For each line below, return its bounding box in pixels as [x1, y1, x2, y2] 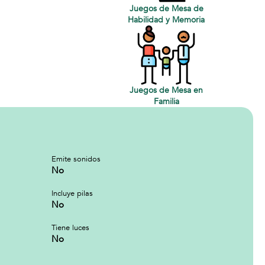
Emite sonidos [51, 154, 101, 164]
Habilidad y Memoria [128, 14, 205, 25]
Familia [153, 96, 179, 107]
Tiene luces [51, 222, 89, 233]
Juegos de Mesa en [130, 85, 203, 96]
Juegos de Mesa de [129, 3, 203, 14]
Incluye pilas [51, 188, 93, 199]
